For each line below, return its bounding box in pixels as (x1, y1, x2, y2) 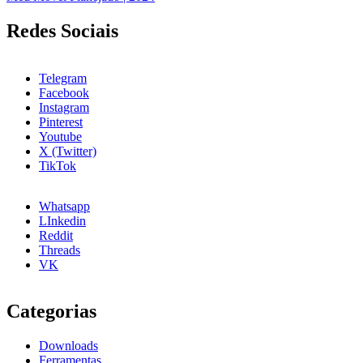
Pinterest (39, 114, 83, 129)
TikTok (39, 158, 76, 173)
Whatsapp (39, 199, 90, 213)
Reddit (39, 228, 73, 242)
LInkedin (39, 213, 86, 228)
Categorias (6, 301, 96, 322)
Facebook (39, 85, 89, 100)
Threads (39, 242, 80, 257)
